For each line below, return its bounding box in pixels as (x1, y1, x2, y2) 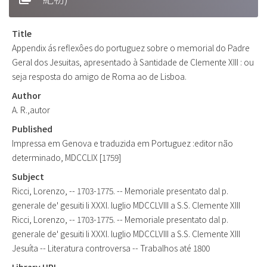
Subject (12, 170, 44, 182)
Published (12, 122, 52, 135)
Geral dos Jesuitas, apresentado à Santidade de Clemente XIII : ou (12, 55, 254, 68)
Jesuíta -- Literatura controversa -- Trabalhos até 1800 (12, 241, 210, 254)
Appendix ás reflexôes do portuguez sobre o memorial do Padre (12, 41, 250, 54)
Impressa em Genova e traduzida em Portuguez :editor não (12, 136, 233, 149)
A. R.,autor (12, 103, 50, 116)
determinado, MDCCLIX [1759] (12, 151, 121, 163)
